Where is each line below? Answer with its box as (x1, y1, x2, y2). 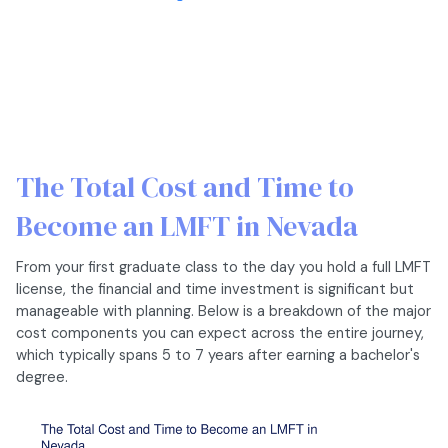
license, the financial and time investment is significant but (16, 278, 414, 299)
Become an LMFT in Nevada (16, 206, 358, 245)
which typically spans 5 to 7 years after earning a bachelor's (16, 344, 420, 365)
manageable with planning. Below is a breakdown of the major (16, 300, 431, 321)
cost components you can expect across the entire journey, (16, 322, 424, 343)
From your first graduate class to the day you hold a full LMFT (16, 256, 431, 277)
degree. (16, 366, 68, 387)
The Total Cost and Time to (16, 167, 354, 206)
